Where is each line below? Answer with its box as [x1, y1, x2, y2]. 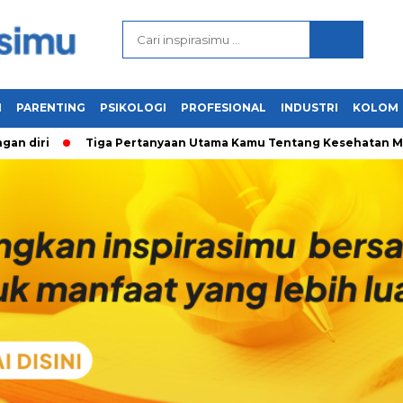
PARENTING [16, 100, 85, 114]
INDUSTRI [281, 100, 338, 114]
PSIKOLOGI [100, 100, 166, 114]
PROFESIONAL [181, 100, 266, 114]
